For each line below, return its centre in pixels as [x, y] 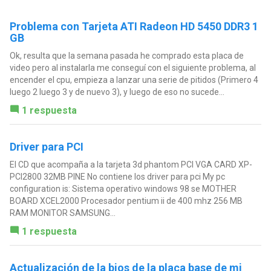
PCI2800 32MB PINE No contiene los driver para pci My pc [117, 176]
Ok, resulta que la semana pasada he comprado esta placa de [126, 55]
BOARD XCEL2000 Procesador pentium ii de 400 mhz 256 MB [126, 201]
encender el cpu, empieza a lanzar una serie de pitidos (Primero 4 [134, 80]
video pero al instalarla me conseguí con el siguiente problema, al [132, 67]
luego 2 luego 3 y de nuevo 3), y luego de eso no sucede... [117, 92]
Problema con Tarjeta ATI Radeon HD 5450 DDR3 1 [134, 26]
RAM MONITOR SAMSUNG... [62, 213]
